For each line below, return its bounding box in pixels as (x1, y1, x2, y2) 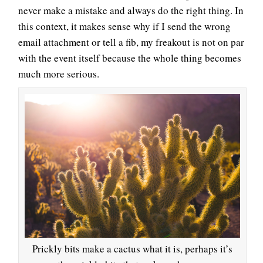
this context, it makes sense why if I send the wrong (18, 19, 231, 33)
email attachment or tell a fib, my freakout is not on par (18, 35, 244, 49)
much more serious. (18, 66, 99, 80)
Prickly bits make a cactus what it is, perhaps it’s (32, 241, 232, 255)
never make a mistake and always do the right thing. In (18, 3, 244, 17)
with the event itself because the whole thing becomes (18, 50, 241, 65)
